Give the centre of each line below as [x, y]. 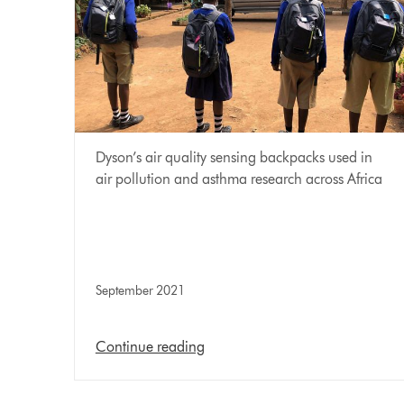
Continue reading [150, 347]
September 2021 [140, 291]
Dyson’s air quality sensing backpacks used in [234, 158]
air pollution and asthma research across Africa [239, 179]
